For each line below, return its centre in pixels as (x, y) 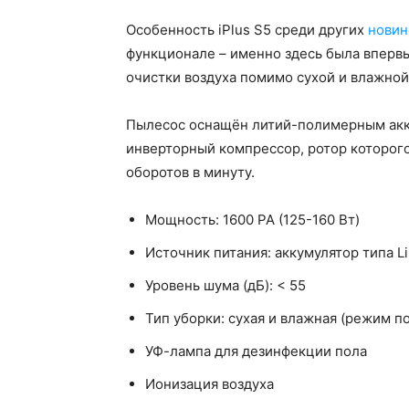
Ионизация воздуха (210, 384)
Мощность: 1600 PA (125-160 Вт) (252, 220)
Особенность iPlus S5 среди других (247, 30)
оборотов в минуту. (190, 173)
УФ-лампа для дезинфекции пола (256, 351)
